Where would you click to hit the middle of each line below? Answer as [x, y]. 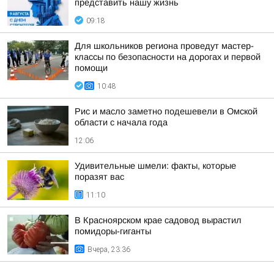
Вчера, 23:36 [109, 250]
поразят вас [99, 177]
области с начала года [121, 122]
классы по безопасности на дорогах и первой [168, 57]
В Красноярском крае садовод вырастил [158, 220]
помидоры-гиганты [113, 231]
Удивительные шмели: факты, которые [155, 166]
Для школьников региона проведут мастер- [164, 46]
